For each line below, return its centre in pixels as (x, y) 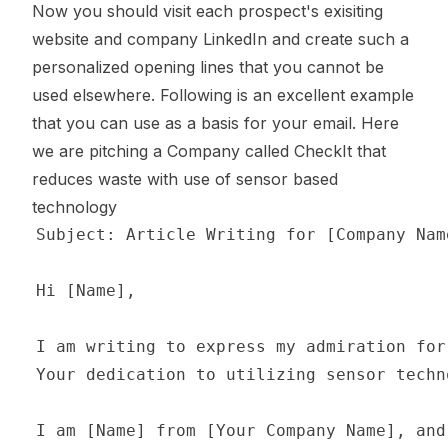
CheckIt (323, 151)
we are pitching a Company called (163, 151)
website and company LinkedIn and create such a (220, 39)
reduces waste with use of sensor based (185, 179)
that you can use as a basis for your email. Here (215, 123)
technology (74, 207)
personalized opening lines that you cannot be (208, 67)
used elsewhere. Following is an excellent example (223, 95)
